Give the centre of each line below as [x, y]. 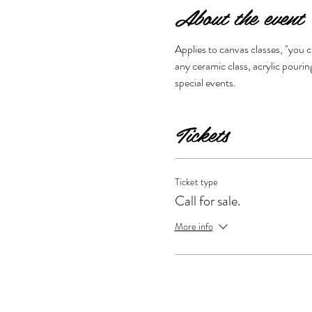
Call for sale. [207, 201]
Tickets [201, 133]
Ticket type [196, 181]
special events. [206, 82]
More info [194, 227]
